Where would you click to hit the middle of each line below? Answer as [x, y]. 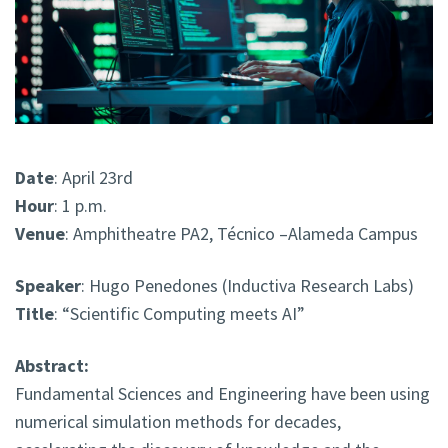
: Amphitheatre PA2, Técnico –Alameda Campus [241, 234]
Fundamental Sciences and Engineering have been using [222, 394]
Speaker [48, 286]
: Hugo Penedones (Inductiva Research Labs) [247, 286]
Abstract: [52, 366]
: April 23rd [93, 178]
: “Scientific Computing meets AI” [179, 314]
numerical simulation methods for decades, [178, 422]
